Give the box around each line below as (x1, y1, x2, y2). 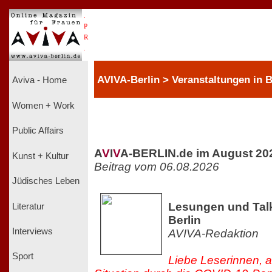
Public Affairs (12, 126, 64, 136)
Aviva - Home (12, 75, 67, 86)
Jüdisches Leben (12, 176, 80, 186)
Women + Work (12, 100, 75, 110)
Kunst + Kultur (12, 151, 69, 161)
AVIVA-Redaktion (168, 226, 259, 240)
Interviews (12, 226, 53, 236)
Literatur (12, 201, 44, 211)
